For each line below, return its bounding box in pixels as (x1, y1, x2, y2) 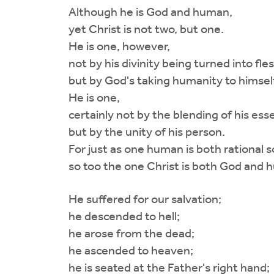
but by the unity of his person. (59, 126, 225, 139)
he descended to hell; (59, 210, 180, 223)
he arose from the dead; (59, 228, 194, 240)
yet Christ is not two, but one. (59, 23, 224, 36)
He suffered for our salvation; (59, 193, 221, 206)
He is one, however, (59, 40, 170, 53)
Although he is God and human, (59, 6, 232, 19)
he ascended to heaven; (59, 245, 193, 257)
